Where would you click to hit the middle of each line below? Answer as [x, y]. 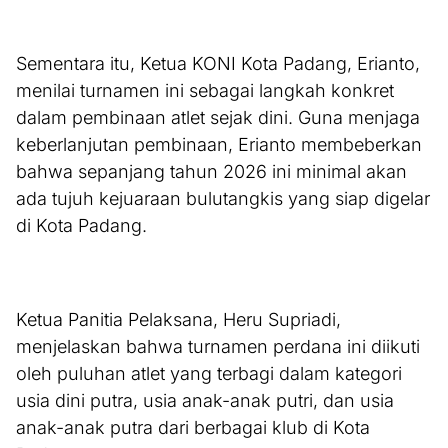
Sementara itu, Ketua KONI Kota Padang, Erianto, [218, 64]
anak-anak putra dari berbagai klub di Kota [193, 428]
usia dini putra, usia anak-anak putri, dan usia [205, 401]
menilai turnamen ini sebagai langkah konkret [205, 91]
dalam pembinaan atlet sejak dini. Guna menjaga [218, 118]
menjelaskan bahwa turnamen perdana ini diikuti [218, 347]
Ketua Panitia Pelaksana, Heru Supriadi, [178, 320]
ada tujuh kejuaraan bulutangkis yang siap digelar [223, 199]
